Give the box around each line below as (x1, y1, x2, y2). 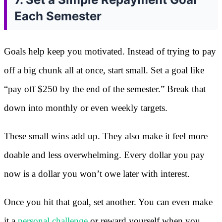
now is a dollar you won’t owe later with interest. (4, 168, 190, 179)
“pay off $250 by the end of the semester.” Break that (4, 83, 206, 94)
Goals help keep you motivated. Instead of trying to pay (4, 46, 216, 56)
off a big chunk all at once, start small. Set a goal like (4, 64, 204, 75)
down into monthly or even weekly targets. (4, 102, 167, 113)
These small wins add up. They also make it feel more (4, 130, 208, 141)
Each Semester (14, 8, 102, 23)
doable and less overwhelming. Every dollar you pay (4, 149, 205, 160)
